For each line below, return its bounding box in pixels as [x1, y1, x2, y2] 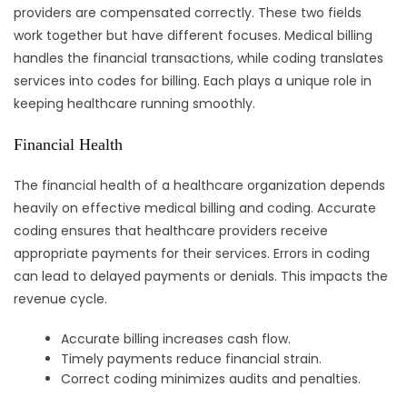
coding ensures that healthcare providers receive [14, 222, 328, 241]
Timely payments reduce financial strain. [61, 350, 323, 369]
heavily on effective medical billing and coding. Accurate [14, 199, 376, 218]
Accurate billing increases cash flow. [61, 330, 292, 349]
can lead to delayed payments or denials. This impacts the [14, 267, 388, 286]
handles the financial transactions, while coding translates [14, 49, 383, 68]
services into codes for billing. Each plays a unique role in [14, 72, 372, 91]
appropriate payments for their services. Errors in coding [14, 244, 370, 263]
